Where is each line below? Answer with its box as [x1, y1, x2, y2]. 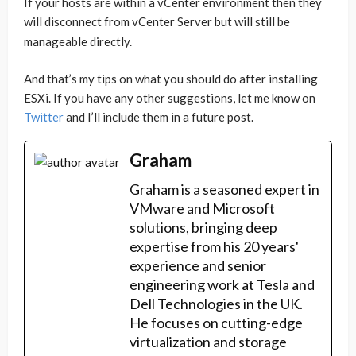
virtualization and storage [130, 333, 287, 350]
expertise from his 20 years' [130, 238, 299, 255]
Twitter [24, 110, 64, 124]
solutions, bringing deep [130, 219, 277, 236]
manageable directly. [24, 33, 132, 48]
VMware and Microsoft [130, 199, 275, 217]
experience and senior [130, 257, 266, 274]
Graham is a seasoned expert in [130, 180, 319, 198]
